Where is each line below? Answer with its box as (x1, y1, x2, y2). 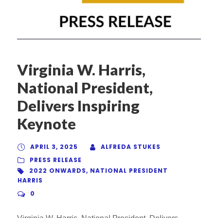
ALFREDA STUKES (101, 143, 161, 151)
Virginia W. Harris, (17, 60, 145, 79)
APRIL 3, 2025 (30, 143, 78, 151)
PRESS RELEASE (30, 156, 82, 164)
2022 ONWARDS (29, 166, 86, 175)
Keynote (17, 114, 76, 133)
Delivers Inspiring (17, 96, 140, 115)
